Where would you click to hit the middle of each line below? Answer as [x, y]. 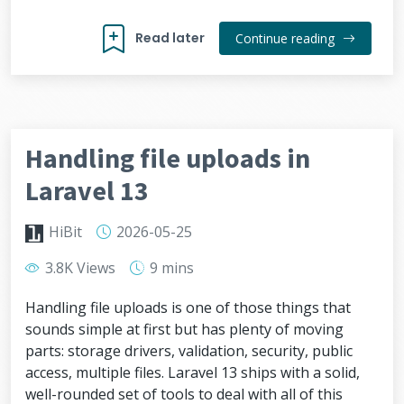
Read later [170, 38]
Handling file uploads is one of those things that [188, 308]
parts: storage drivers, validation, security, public [189, 351]
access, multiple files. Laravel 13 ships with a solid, [193, 372]
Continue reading [287, 38]
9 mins [170, 268]
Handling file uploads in [168, 158]
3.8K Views [78, 268]
